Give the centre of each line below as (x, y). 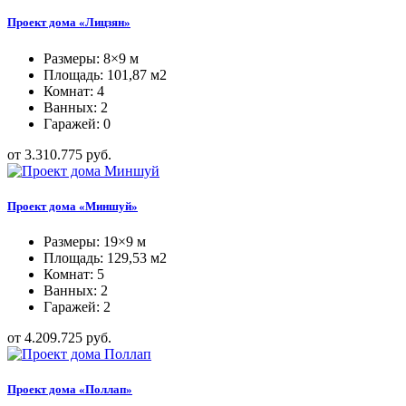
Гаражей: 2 (77, 306)
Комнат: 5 (74, 274)
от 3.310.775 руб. (59, 154)
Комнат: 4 (74, 91)
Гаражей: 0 (77, 123)
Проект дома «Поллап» (70, 390)
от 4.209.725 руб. (59, 337)
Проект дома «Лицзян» (69, 23)
